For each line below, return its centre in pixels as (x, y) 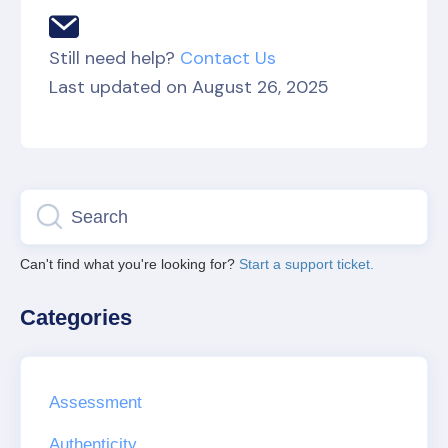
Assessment (95, 402)
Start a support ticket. (306, 264)
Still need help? (114, 58)
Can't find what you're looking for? (129, 264)
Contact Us (228, 58)
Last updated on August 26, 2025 (189, 87)
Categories (76, 317)
